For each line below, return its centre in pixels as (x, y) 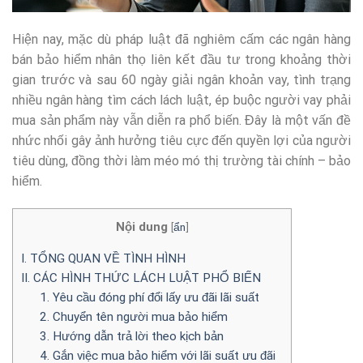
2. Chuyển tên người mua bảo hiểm (133, 316)
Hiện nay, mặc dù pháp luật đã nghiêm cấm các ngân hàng (181, 39)
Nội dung (141, 226)
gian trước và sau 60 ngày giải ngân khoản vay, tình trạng (181, 79)
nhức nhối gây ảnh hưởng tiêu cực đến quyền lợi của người (181, 140)
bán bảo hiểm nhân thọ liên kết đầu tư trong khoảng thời (181, 59)
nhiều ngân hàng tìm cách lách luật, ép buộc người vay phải (181, 100)
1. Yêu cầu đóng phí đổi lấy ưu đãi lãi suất (149, 297)
